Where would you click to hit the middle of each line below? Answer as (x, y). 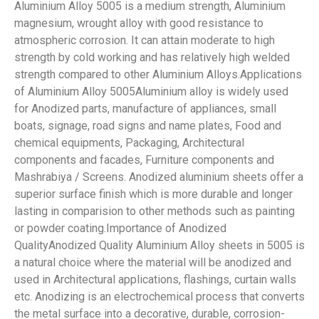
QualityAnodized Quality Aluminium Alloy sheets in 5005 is (159, 245)
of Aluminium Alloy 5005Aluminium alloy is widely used (151, 91)
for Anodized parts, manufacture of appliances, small (145, 109)
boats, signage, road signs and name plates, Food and (148, 126)
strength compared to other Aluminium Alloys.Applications (158, 74)
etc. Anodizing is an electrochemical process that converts (159, 297)
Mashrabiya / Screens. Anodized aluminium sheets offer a (159, 177)
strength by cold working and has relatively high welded (152, 57)
